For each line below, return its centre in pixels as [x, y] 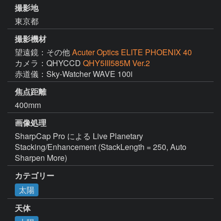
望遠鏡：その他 [43, 52]
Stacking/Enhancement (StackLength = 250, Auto [101, 147]
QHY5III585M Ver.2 [116, 63]
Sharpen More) [41, 157]
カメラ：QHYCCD [49, 63]
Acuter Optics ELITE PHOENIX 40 [132, 52]
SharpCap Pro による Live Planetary [79, 136]
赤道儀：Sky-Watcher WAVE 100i [74, 74]
